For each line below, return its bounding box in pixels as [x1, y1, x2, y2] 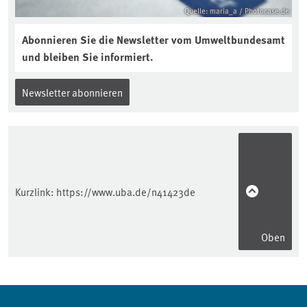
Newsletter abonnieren [22, 84, 123, 99]
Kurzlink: [15, 184, 56, 199]
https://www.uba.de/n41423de [56, 184, 195, 199]
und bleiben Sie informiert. [22, 48, 153, 64]
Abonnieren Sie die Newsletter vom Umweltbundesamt [22, 31, 285, 47]
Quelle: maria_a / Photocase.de [184, 5, 289, 16]
